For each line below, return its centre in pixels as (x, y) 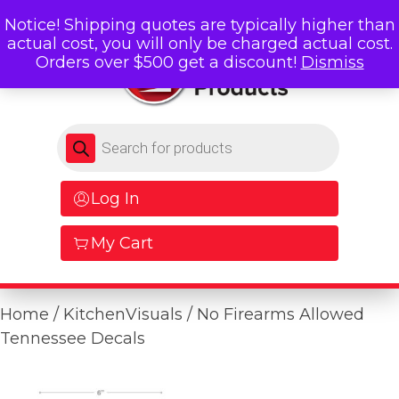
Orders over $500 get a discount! (168, 62)
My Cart (122, 244)
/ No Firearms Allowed (273, 315)
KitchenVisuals (123, 315)
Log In (115, 199)
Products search (119, 132)
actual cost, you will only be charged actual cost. (199, 44)
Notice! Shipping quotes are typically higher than (199, 25)
